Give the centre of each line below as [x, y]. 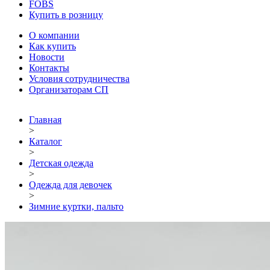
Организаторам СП [69, 89]
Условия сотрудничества [79, 79]
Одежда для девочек [71, 185]
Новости [47, 57]
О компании [54, 35]
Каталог [46, 141]
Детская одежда [61, 163]
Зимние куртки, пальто [76, 206]
